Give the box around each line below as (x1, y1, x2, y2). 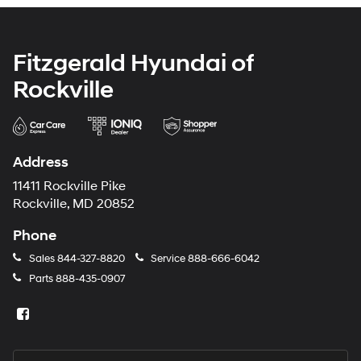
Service (148, 252, 188, 266)
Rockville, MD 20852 (13, 197, 135, 213)
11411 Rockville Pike (13, 179, 126, 195)
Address (13, 153, 68, 172)
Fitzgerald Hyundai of (13, 48, 254, 79)
